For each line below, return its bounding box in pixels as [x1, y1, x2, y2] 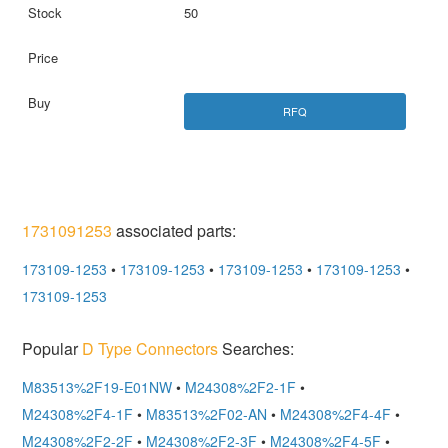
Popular [22, 337, 83, 361]
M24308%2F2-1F [185, 377, 297, 398]
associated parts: [112, 219, 237, 243]
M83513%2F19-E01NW [22, 377, 173, 398]
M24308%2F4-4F [280, 404, 392, 425]
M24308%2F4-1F [22, 404, 134, 425]
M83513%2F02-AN [146, 404, 268, 425]
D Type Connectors [82, 337, 219, 361]
